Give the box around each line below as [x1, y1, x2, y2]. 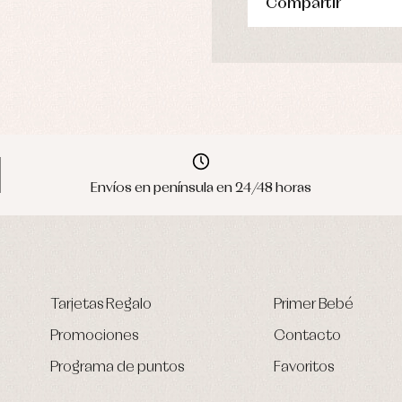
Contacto [274, 328, 341, 345]
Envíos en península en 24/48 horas [91, 181, 311, 196]
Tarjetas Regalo [50, 297, 152, 313]
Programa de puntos [50, 360, 184, 376]
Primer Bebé [274, 297, 354, 313]
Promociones [50, 328, 138, 345]
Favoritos [274, 360, 334, 376]
